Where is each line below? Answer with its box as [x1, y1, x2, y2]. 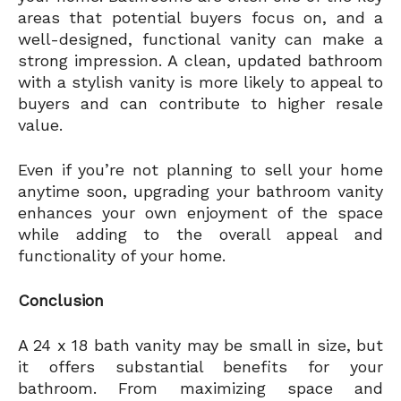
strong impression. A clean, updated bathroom [18, 51, 383, 71]
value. [18, 115, 63, 135]
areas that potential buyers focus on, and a [18, 8, 383, 28]
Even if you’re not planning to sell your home [18, 160, 383, 180]
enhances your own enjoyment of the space [18, 203, 383, 223]
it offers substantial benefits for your [18, 357, 383, 377]
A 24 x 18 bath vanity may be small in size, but [18, 336, 383, 355]
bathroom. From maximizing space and [18, 379, 383, 398]
